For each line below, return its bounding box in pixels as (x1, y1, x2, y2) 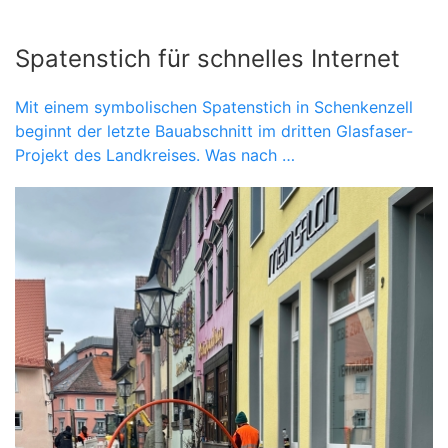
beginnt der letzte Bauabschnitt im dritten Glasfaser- (15, 120, 413, 141)
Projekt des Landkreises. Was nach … (15, 144, 295, 165)
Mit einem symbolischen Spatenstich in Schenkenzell (15, 96, 413, 117)
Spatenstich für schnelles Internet (15, 43, 400, 73)
